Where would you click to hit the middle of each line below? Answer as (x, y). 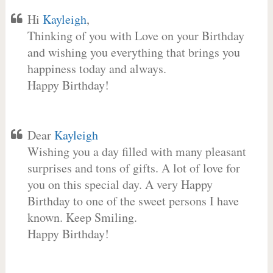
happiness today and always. (97, 69)
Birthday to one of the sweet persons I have (133, 201)
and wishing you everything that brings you (133, 52)
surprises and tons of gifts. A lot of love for (133, 168)
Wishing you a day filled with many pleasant (136, 151)
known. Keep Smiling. (82, 217)
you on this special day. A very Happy (120, 184)
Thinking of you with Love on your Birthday (136, 36)
